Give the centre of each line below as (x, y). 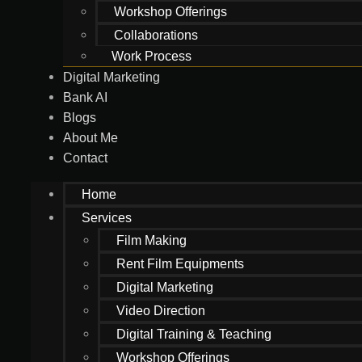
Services (107, 218)
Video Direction (161, 311)
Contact (85, 158)
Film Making (152, 240)
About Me (90, 138)
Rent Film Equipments (180, 264)
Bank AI (85, 97)
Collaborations (156, 35)
